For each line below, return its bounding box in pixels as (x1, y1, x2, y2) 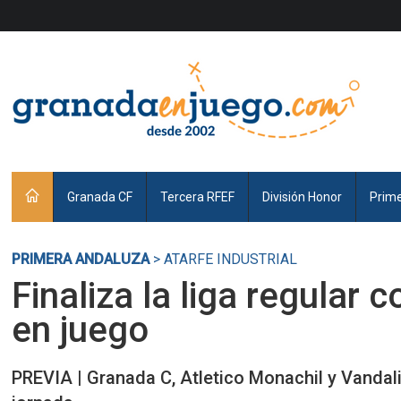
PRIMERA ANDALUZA (12, 251, 150, 268)
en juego (12, 309, 149, 351)
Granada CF (67, 190, 133, 204)
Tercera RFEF (160, 190, 235, 204)
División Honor (262, 190, 343, 204)
